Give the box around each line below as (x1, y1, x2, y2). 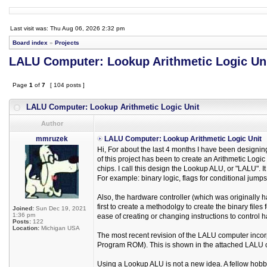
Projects (55, 39, 79, 46)
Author (41, 120, 63, 127)
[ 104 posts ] (48, 82, 86, 88)
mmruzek (36, 135, 68, 143)
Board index (13, 39, 48, 46)
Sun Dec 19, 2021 (34, 205, 86, 212)
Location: (13, 225, 39, 231)
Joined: (13, 205, 34, 212)
